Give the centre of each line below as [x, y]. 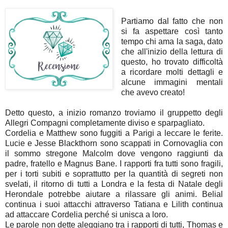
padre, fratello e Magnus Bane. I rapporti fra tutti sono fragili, [114, 164]
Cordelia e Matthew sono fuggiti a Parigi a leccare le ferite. [114, 133]
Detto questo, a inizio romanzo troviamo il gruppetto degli [114, 113]
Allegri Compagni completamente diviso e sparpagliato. [106, 123]
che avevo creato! [153, 93]
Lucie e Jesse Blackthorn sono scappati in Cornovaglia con [114, 144]
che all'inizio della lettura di [172, 52]
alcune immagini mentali [172, 82]
